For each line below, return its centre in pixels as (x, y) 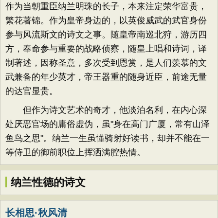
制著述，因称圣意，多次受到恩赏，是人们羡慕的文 (106, 63)
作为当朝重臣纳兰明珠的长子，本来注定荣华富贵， (106, 6)
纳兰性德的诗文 (48, 182)
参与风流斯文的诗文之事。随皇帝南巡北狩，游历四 (106, 35)
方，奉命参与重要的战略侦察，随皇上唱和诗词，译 (106, 49)
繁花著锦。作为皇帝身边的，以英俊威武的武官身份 (106, 20)
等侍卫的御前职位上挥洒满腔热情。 (75, 152)
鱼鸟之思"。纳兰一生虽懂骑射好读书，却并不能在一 (108, 138)
